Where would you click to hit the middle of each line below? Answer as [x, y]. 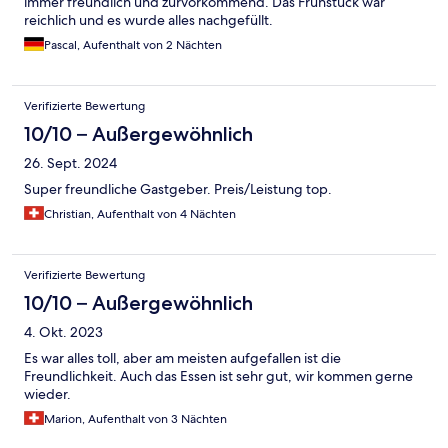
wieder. [47, 394]
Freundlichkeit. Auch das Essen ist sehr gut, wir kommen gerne [218, 376]
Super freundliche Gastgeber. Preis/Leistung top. [178, 189]
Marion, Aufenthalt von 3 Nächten [135, 419]
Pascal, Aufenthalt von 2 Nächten [133, 45]
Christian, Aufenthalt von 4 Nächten [140, 214]
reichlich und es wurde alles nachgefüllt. [148, 20]
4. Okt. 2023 [63, 332]
